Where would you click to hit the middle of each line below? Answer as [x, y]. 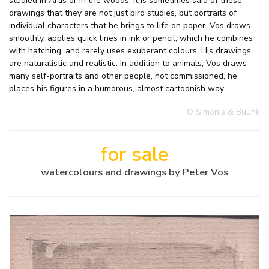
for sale [134, 155]
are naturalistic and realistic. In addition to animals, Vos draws [128, 64]
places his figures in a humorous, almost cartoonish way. [117, 89]
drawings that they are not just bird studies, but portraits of [123, 13]
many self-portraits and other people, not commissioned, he [123, 76]
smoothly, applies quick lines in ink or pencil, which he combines [131, 38]
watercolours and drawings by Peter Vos [134, 172]
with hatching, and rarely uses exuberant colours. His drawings [130, 51]
